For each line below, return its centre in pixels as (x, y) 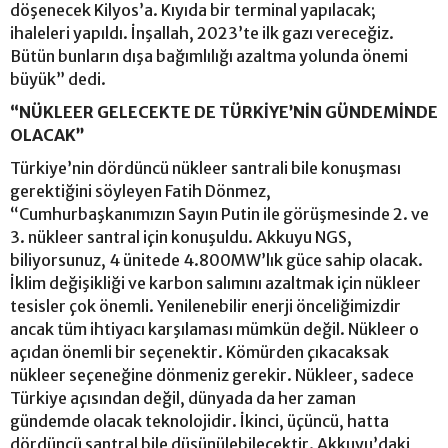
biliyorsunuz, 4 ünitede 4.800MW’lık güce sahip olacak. (216, 259)
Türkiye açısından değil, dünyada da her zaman (183, 397)
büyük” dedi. (59, 78)
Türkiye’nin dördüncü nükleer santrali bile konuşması (205, 167)
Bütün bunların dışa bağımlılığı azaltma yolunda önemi (209, 55)
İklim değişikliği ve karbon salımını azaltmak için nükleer (215, 282)
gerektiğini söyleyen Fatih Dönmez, (140, 190)
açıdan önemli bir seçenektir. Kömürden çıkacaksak (199, 351)
